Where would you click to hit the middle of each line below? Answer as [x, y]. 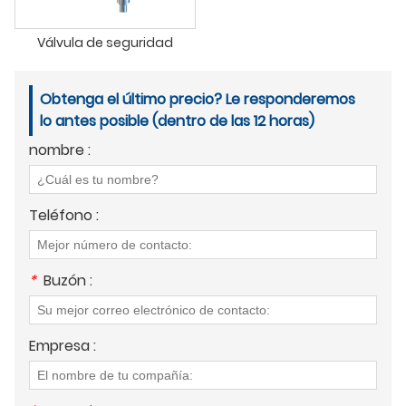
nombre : [60, 150]
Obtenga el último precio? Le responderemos [198, 99]
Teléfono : [64, 215]
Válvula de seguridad [105, 42]
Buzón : [68, 280]
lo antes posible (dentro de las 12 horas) [177, 121]
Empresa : [63, 345]
